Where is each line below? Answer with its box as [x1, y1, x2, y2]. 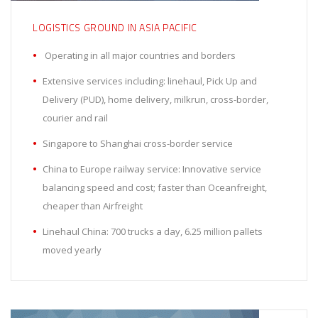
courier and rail [43, 111, 108, 125]
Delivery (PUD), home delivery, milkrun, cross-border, [43, 93, 268, 106]
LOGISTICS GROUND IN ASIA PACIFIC [33, 20, 197, 35]
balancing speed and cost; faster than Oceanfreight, [43, 181, 267, 194]
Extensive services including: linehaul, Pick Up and [43, 75, 257, 88]
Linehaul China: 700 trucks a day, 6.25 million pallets [43, 225, 263, 238]
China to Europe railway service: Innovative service [43, 163, 261, 176]
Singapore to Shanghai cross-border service [43, 137, 233, 150]
